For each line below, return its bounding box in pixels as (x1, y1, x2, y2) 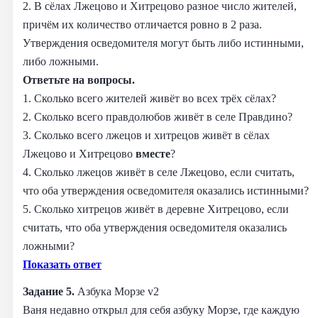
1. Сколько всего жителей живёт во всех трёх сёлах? (23, 91, 276, 105)
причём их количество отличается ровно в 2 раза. (23, 17, 262, 31)
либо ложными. (23, 54, 99, 68)
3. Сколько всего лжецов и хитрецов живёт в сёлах (23, 128, 270, 142)
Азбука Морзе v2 (77, 284, 159, 298)
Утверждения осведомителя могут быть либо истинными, (23, 35, 304, 50)
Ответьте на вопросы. (23, 72, 135, 87)
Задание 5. (23, 284, 77, 298)
